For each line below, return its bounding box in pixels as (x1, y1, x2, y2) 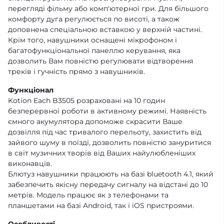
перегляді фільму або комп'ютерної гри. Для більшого (8, 3, 208, 13)
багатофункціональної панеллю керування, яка (8, 45, 180, 55)
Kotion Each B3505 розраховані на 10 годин (8, 95, 165, 105)
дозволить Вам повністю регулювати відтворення (8, 56, 193, 65)
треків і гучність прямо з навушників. (8, 66, 145, 76)
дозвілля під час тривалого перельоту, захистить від (8, 127, 201, 136)
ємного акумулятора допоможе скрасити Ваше (8, 116, 182, 126)
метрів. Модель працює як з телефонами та (8, 190, 168, 199)
